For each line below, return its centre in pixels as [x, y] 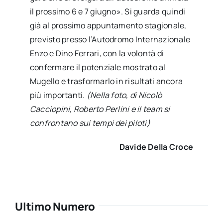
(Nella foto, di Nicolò [124, 95]
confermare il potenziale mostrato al [98, 67]
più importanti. [58, 95]
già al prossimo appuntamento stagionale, [108, 26]
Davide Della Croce [156, 147]
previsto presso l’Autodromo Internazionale [110, 40]
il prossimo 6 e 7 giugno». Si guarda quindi [108, 12]
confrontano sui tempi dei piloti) [90, 123]
